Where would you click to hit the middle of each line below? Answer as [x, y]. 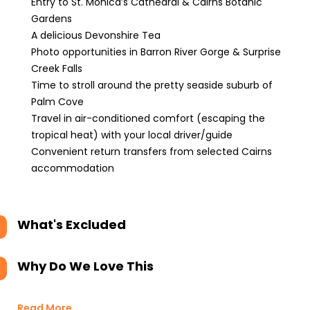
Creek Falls [57, 69]
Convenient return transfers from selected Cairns [152, 152]
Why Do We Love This [85, 266]
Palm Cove [57, 102]
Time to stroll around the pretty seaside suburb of [152, 85]
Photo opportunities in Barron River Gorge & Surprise [156, 52]
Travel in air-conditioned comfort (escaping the [148, 118]
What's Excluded [72, 225]
